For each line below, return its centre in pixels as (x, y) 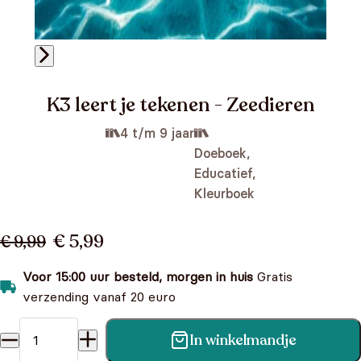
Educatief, (225, 173)
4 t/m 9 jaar (157, 133)
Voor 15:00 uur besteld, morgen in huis (138, 276)
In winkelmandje (243, 340)
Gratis (273, 276)
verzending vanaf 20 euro (99, 297)
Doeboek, (222, 153)
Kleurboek (224, 193)
